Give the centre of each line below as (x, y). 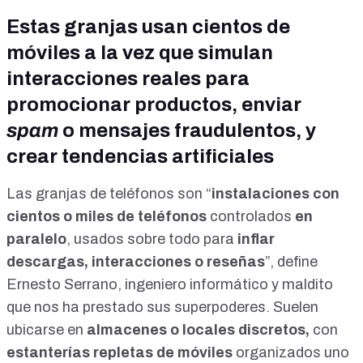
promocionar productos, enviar (154, 105)
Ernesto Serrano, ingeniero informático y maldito (170, 285)
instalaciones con (275, 194)
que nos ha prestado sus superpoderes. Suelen (162, 307)
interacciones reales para (128, 79)
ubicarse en (45, 330)
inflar (256, 239)
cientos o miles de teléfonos (107, 217)
